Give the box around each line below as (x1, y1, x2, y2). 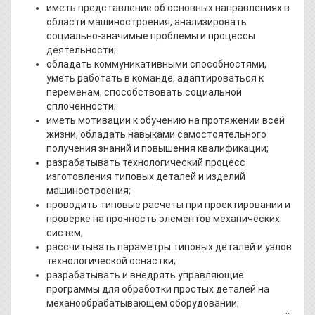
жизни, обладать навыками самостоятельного (46, 129, 266, 141)
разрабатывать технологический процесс (46, 157, 245, 169)
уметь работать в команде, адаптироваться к (46, 72, 264, 84)
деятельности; (46, 44, 116, 56)
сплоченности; (46, 101, 116, 112)
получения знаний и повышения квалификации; (46, 143, 269, 155)
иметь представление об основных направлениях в (46, 2, 290, 14)
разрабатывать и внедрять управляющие (46, 269, 244, 281)
